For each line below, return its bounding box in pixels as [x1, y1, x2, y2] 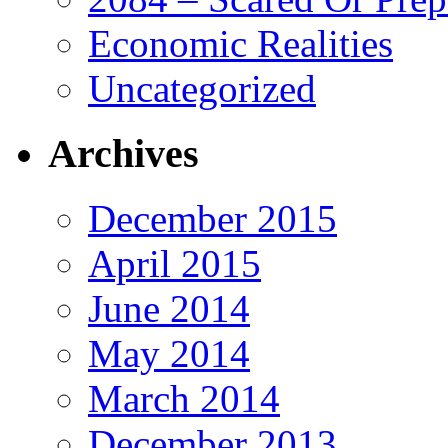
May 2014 [88, 331, 250, 375]
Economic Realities [88, 22, 393, 66]
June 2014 [88, 286, 250, 330]
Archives [48, 130, 199, 176]
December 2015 [88, 196, 337, 240]
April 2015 [88, 241, 261, 285]
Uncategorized [88, 67, 316, 111]
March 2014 [88, 376, 280, 420]
